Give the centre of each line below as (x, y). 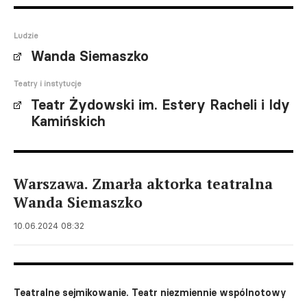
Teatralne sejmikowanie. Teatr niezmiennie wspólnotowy (150, 293)
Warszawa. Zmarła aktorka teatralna (143, 184)
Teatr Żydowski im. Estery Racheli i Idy (160, 105)
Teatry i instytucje (48, 84)
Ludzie (26, 36)
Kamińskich (68, 121)
